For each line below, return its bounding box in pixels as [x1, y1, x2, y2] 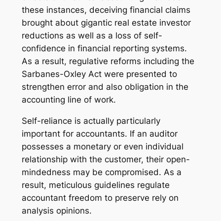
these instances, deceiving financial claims [21, 4, 190, 15]
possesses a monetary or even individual [21, 141, 184, 151]
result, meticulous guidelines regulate [21, 180, 170, 190]
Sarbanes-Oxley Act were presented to [21, 69, 177, 79]
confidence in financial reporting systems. [21, 43, 187, 53]
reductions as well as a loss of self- [21, 30, 162, 40]
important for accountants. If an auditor [21, 128, 178, 139]
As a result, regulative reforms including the [21, 56, 194, 66]
